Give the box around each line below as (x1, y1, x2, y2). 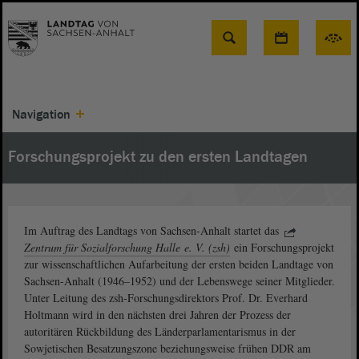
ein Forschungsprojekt (231, 240, 334, 255)
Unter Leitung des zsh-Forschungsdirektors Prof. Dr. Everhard (24, 290, 308, 305)
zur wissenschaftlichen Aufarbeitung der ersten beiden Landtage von (24, 256, 333, 272)
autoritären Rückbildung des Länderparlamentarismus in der (24, 324, 296, 339)
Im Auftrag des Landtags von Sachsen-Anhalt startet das (24, 223, 279, 238)
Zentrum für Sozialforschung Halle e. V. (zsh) (24, 240, 230, 255)
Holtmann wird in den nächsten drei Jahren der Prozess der (24, 307, 291, 322)
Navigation (12, 107, 71, 123)
